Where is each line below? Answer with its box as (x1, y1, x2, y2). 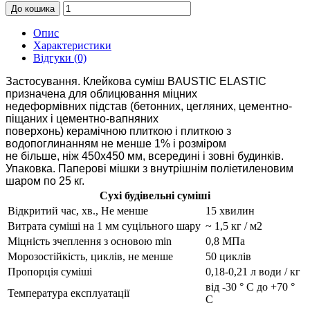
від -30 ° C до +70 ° (206, 281, 295, 293)
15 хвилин (206, 205, 255, 217)
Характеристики (33, 39, 111, 52)
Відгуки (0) (33, 52, 86, 64)
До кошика (11, 3, 55, 15)
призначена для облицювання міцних (6, 88, 197, 100)
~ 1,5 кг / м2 (206, 220, 262, 232)
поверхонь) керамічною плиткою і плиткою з (6, 125, 231, 138)
